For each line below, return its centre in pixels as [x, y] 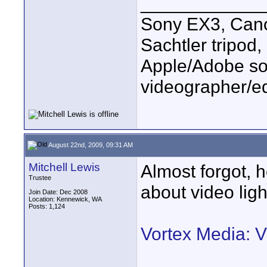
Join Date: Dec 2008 [58, 192]
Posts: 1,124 [47, 206]
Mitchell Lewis [64, 167]
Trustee [40, 178]
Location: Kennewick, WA [65, 199]
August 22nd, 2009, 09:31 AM [90, 145]
